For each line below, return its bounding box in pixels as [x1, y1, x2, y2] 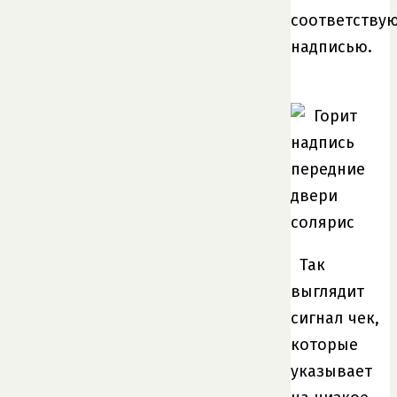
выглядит [291, 281, 364, 301]
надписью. [291, 36, 372, 57]
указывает [291, 361, 372, 381]
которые [291, 334, 358, 354]
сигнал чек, [291, 307, 379, 328]
